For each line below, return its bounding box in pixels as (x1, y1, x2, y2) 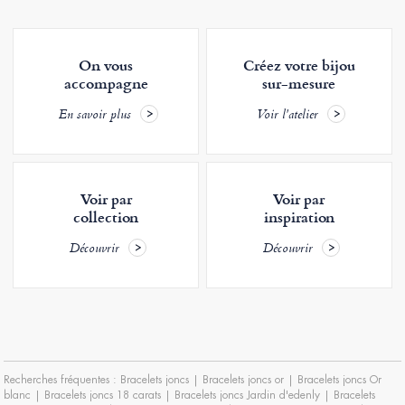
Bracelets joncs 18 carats (44, 387, 162, 402)
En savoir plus (58, 105, 131, 127)
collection (73, 206, 139, 227)
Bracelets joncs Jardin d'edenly (174, 387, 321, 402)
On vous (79, 54, 134, 75)
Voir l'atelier (257, 105, 319, 127)
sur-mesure (262, 72, 336, 93)
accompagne (63, 72, 148, 93)
